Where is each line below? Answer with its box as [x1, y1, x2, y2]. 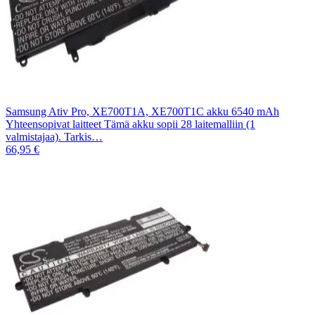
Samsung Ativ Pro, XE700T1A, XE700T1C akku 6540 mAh [6, 105, 279, 117]
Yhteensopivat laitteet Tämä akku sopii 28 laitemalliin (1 [6, 117, 255, 130]
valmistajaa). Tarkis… [6, 130, 103, 143]
